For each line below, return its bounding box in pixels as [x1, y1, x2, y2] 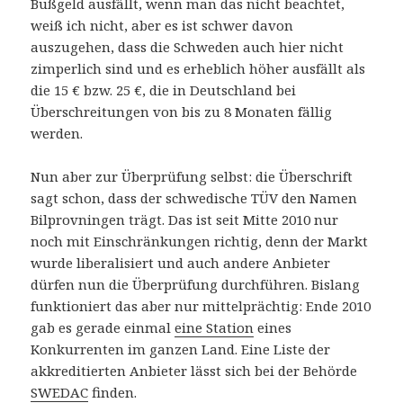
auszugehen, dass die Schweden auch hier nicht [31, 38, 345, 57]
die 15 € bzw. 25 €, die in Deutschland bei [31, 81, 297, 100]
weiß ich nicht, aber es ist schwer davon [31, 16, 294, 35]
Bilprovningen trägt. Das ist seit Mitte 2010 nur [31, 210, 339, 229]
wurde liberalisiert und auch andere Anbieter [31, 254, 331, 273]
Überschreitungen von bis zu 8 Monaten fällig [31, 103, 333, 121]
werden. [31, 124, 84, 143]
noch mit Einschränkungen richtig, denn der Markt [31, 232, 369, 251]
